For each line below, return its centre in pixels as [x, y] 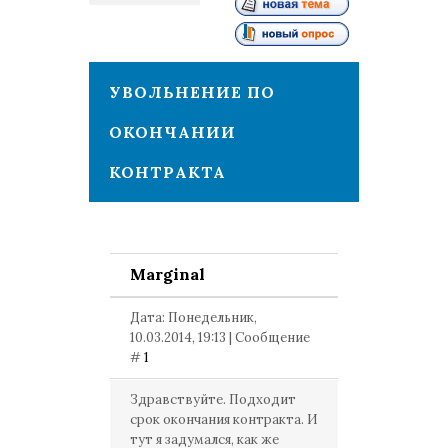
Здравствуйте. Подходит [213, 399]
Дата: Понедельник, [193, 317]
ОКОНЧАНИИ [172, 132]
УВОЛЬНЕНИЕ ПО [192, 92]
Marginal [167, 274]
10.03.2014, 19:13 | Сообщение [220, 337]
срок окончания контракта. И [224, 419]
